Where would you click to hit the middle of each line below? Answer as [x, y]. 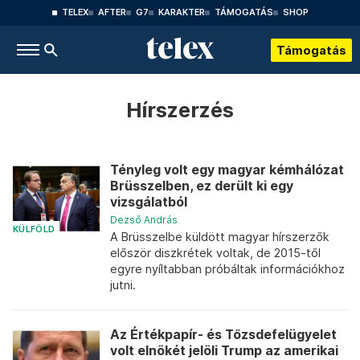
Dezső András [144, 220]
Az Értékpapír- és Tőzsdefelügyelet [223, 335]
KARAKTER [181, 12]
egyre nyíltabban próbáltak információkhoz [227, 269]
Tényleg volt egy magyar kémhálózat [227, 170]
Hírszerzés [180, 110]
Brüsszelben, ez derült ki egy [202, 186]
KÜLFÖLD [34, 229]
